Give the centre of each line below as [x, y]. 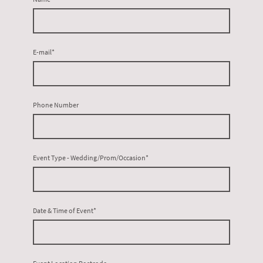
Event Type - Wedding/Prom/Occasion [89, 158]
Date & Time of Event [63, 211]
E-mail [42, 52]
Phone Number [56, 105]
